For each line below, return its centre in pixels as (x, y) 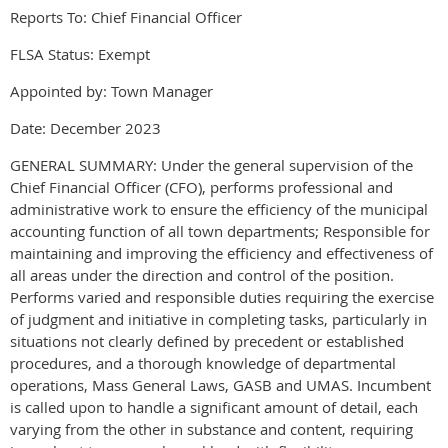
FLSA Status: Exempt (80, 53)
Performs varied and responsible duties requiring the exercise (222, 296)
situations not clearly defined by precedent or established (207, 340)
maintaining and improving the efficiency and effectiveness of (221, 252)
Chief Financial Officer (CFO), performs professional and (201, 186)
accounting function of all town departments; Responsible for (220, 230)
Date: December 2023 (85, 127)
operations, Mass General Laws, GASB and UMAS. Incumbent (220, 384)
